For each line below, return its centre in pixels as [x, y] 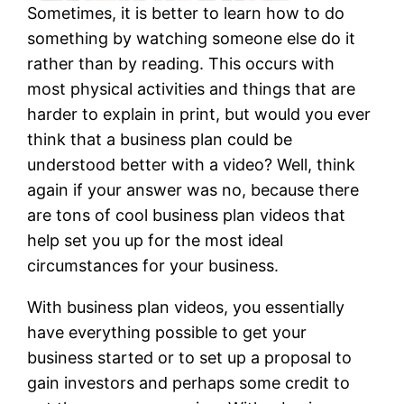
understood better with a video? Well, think [192, 165]
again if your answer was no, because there [193, 190]
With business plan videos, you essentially [186, 308]
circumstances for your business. [153, 266]
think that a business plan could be [160, 140]
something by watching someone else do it [192, 39]
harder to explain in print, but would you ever [199, 115]
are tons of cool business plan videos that [187, 216]
